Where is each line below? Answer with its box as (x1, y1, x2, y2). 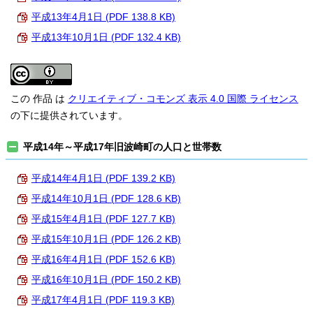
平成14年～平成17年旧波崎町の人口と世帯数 (23, 142, 221, 152)
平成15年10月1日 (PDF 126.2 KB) (31, 234, 181, 245)
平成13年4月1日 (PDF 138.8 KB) (31, 12, 175, 22)
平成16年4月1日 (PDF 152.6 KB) (31, 254, 175, 265)
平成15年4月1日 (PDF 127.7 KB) (31, 214, 175, 224)
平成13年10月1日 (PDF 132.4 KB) (31, 32, 181, 43)
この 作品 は (10, 94, 68, 104)
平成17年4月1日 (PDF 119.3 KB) (31, 295, 175, 305)
